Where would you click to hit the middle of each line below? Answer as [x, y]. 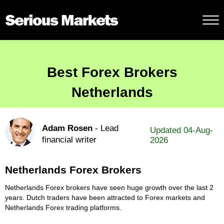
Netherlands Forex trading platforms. [63, 207]
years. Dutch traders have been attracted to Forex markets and [105, 197]
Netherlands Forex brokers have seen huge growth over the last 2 [109, 187]
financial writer [69, 140]
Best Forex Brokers [112, 72]
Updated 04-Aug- [182, 130]
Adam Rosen [67, 128]
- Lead [105, 128]
